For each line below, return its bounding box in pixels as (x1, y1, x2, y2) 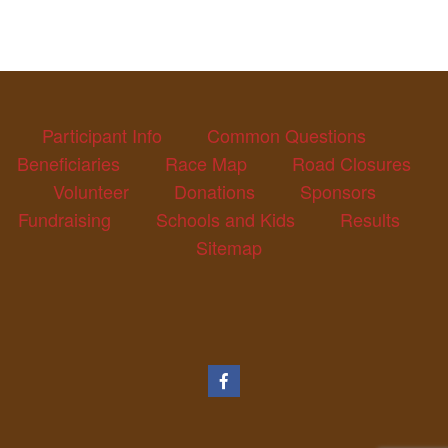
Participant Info (42, 121, 162, 148)
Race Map (165, 149, 247, 176)
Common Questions (207, 121, 366, 148)
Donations (173, 177, 255, 204)
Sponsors (299, 177, 376, 204)
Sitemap (196, 233, 262, 260)
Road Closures (292, 149, 411, 176)
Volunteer (52, 177, 129, 204)
